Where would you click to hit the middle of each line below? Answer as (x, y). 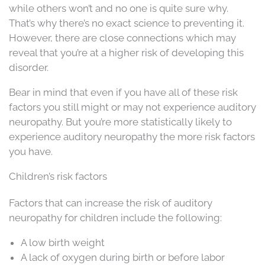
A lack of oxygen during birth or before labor (123, 257)
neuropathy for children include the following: (115, 217)
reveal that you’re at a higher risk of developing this (126, 52)
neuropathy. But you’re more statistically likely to (120, 122)
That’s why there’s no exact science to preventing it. (127, 23)
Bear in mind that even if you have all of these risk (123, 92)
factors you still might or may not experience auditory (132, 107)
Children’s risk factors (58, 176)
